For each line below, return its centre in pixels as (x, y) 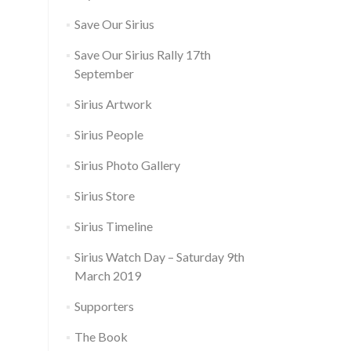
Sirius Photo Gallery (127, 165)
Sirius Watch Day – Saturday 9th (159, 257)
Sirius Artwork (113, 104)
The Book (101, 337)
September (104, 73)
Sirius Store (104, 195)
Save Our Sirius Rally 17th (142, 54)
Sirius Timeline (113, 226)
